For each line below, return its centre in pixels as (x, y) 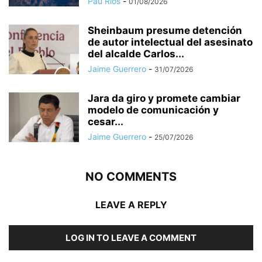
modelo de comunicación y (153, 110)
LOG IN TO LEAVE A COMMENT (131, 237)
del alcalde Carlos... (136, 54)
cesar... (106, 121)
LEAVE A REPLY (131, 204)
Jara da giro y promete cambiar (164, 98)
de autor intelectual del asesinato (170, 42)
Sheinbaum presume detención (165, 30)
